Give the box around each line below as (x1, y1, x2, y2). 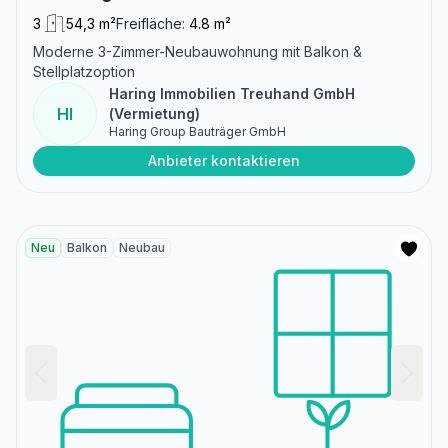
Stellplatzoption (33, 63, 135, 81)
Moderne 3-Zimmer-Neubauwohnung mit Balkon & (33, 43, 362, 61)
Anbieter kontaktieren (148, 152, 300, 170)
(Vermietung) (109, 105, 200, 123)
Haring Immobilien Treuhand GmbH (109, 85, 355, 103)
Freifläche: (116, 15, 185, 33)
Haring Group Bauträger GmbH (109, 124, 286, 140)
